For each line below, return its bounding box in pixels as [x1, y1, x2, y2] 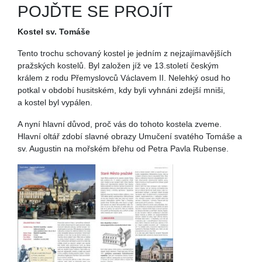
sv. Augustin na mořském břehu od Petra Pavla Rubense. [18, 143, 229, 153]
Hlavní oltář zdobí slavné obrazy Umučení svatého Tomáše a [18, 131, 242, 141]
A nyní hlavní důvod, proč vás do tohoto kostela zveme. [18, 119, 222, 129]
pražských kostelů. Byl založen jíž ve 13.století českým [18, 60, 219, 70]
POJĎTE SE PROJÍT [18, 2, 173, 20]
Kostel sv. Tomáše [18, 26, 90, 36]
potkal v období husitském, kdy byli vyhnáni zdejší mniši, [18, 85, 225, 95]
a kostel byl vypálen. [18, 97, 92, 107]
